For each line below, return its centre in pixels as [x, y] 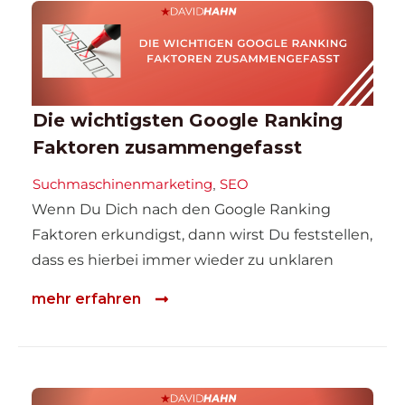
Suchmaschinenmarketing [122, 184]
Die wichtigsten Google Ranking [188, 121]
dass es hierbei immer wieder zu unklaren [183, 260]
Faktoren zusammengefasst [167, 148]
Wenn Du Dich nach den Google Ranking [181, 210]
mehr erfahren [86, 298]
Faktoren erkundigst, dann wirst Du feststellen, [202, 235]
